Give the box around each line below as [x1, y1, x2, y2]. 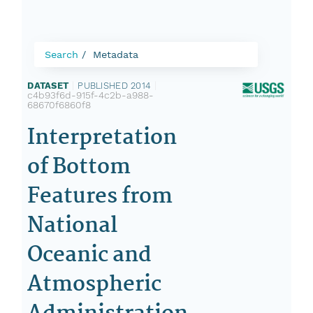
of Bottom [27, 150, 131, 184]
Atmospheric [27, 268, 162, 302]
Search [45, 49, 79, 60]
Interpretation [27, 121, 177, 155]
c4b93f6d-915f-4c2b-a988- [27, 89, 154, 101]
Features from [27, 180, 173, 214]
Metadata [93, 49, 139, 60]
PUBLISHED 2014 [78, 80, 152, 91]
